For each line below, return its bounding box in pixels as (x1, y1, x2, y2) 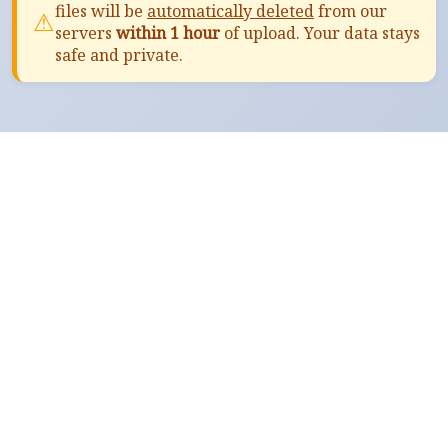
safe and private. (55, 43, 183, 66)
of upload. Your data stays (220, 21, 420, 44)
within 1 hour (116, 21, 220, 44)
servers (55, 21, 116, 44)
